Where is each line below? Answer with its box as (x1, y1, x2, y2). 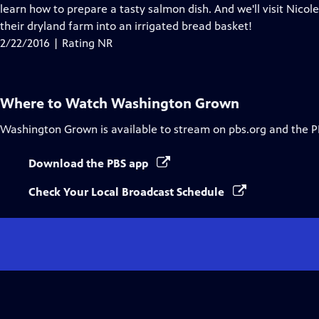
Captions (90, 19, 135, 32)
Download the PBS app (28, 157, 151, 170)
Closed (90, 1, 124, 15)
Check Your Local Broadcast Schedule (28, 185, 227, 199)
